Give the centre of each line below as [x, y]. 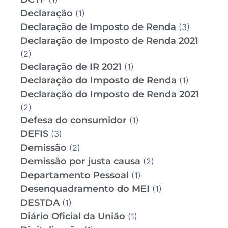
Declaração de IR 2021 [71, 67]
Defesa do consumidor [74, 120]
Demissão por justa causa [80, 162]
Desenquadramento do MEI [85, 189]
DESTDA [40, 203]
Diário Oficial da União [73, 217]
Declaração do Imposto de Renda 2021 [110, 94]
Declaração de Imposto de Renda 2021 [109, 41]
